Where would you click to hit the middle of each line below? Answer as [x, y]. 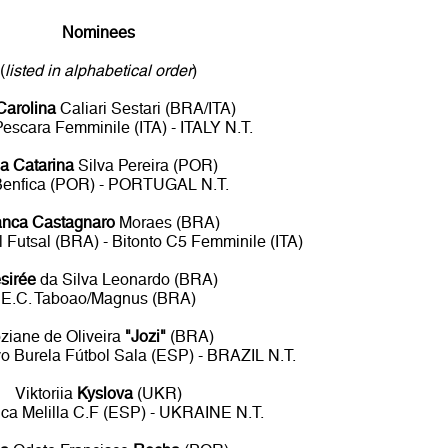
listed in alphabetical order [99, 70]
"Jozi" [145, 336]
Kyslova [105, 393]
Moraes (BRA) [167, 222]
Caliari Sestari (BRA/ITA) [145, 108]
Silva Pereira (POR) [145, 165]
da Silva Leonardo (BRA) [126, 279]
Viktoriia [46, 393]
